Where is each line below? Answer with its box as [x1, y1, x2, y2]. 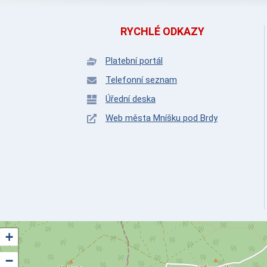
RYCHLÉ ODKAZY [120, 25, 204, 38]
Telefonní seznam [105, 74, 177, 85]
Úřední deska [105, 94, 156, 104]
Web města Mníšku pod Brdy [105, 113, 218, 123]
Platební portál [105, 55, 163, 66]
